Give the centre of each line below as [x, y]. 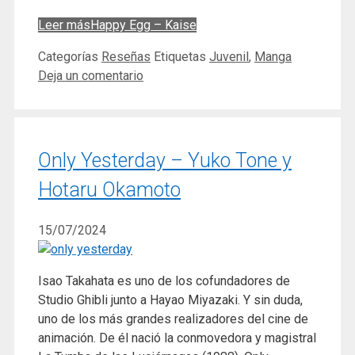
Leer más [64, 25]
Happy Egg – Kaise [143, 25]
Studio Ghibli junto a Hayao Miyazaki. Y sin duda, [170, 300]
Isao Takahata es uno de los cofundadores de [164, 281]
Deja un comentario [91, 76]
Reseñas [126, 57]
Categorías [70, 57]
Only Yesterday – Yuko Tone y [165, 160]
